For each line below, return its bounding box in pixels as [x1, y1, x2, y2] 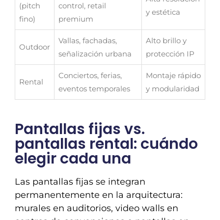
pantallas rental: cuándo [15, 134, 198, 155]
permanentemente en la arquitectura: [15, 190, 183, 201]
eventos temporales [58, 84, 130, 94]
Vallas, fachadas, [58, 36, 117, 46]
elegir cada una [15, 148, 131, 169]
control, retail [58, 1, 106, 11]
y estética [146, 7, 180, 17]
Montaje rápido [146, 71, 201, 81]
